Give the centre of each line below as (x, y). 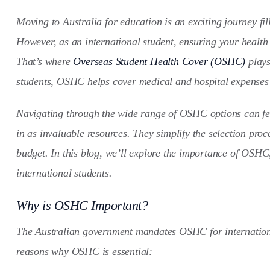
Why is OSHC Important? (82, 206)
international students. (64, 173)
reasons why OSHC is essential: (85, 252)
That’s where (45, 62)
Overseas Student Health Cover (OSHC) (159, 62)
